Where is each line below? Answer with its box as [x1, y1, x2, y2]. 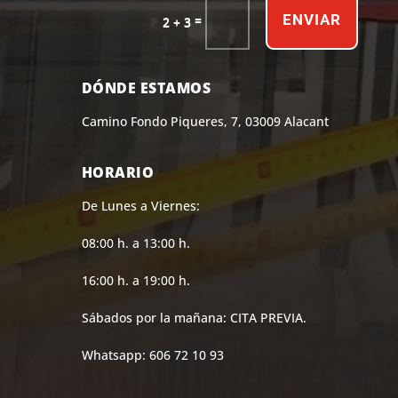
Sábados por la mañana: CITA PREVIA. [81, 309, 306, 327]
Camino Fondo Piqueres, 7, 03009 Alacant [81, 113, 329, 131]
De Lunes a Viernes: [81, 197, 200, 215]
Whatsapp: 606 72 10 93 [81, 346, 224, 364]
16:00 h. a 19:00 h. [81, 272, 190, 290]
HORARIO [81, 163, 155, 183]
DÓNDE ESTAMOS [81, 78, 211, 99]
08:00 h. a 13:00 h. [81, 235, 190, 252]
